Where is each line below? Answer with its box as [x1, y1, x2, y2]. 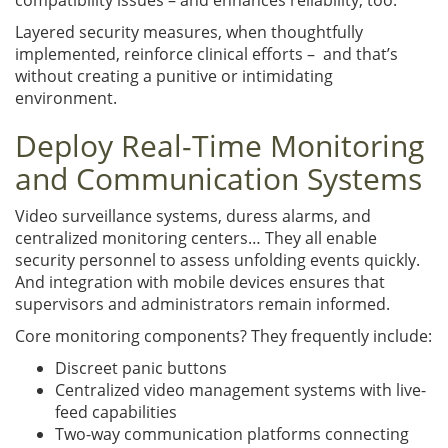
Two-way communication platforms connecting [55, 422, 409, 445]
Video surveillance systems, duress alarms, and [15, 204, 371, 227]
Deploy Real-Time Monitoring [15, 124, 424, 166]
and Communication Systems [15, 157, 422, 199]
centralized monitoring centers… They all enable [15, 226, 377, 249]
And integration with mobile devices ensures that [15, 270, 385, 293]
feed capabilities [55, 400, 177, 423]
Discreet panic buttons [55, 356, 227, 379]
